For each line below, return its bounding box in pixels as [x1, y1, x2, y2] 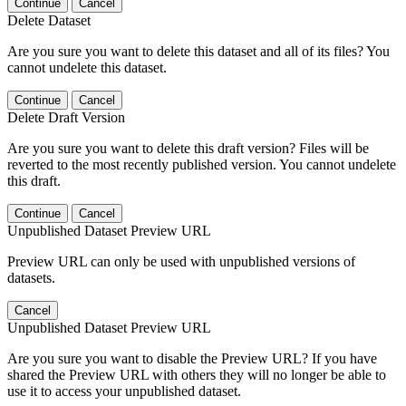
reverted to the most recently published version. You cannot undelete [7, 156, 396, 172]
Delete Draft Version [7, 109, 125, 125]
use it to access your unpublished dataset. [7, 382, 241, 399]
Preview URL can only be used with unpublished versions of [7, 253, 355, 269]
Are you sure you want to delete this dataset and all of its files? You [7, 43, 390, 59]
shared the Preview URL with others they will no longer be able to [7, 366, 386, 382]
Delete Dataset [7, 12, 91, 28]
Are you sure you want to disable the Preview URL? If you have [7, 350, 377, 366]
